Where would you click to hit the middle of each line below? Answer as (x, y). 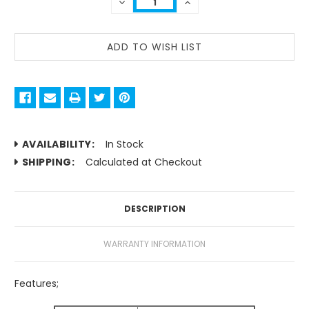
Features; (38, 284)
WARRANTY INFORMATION (154, 244)
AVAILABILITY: (58, 144)
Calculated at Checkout (144, 162)
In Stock (125, 144)
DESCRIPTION (154, 209)
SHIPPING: (48, 162)
